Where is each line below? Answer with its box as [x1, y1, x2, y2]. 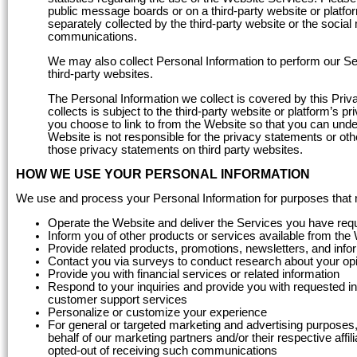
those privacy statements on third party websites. [48, 143, 303, 156]
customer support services [48, 293, 187, 307]
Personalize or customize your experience [48, 306, 267, 320]
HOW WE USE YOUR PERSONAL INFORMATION [16, 167, 310, 182]
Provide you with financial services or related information [48, 268, 339, 281]
